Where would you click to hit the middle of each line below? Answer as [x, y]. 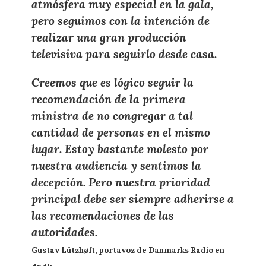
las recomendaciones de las [102, 215]
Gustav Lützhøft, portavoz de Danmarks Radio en [128, 251]
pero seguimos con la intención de [120, 21]
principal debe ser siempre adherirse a [132, 199]
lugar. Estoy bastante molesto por [120, 149]
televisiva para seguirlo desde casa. [124, 54]
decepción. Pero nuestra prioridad [121, 182]
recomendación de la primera [108, 99]
